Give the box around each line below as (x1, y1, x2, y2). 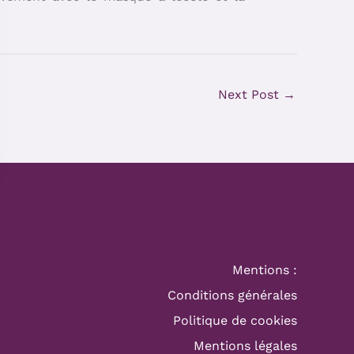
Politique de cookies (173, 312, 297, 328)
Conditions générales (168, 287, 297, 303)
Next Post (218, 86, 283, 102)
